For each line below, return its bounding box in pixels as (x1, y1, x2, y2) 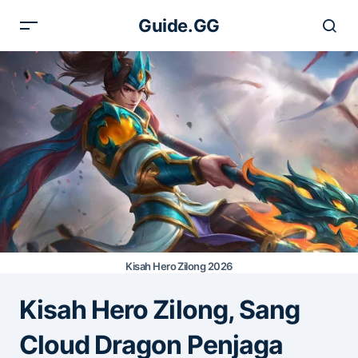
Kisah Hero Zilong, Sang (19, 293, 300, 325)
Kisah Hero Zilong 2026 (125, 259, 233, 272)
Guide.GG (138, 15, 220, 36)
